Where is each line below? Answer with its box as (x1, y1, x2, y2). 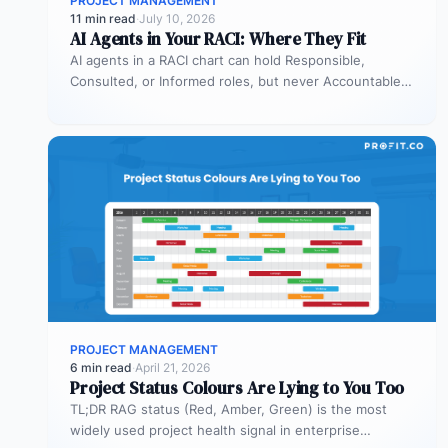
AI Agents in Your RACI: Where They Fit (70, 26, 366, 51)
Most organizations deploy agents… (70, 93, 294, 110)
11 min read (70, 10, 136, 26)
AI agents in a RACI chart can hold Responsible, (70, 51, 365, 68)
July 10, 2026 (139, 10, 215, 26)
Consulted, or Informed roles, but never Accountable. (70, 72, 405, 89)
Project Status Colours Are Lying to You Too (70, 375, 405, 400)
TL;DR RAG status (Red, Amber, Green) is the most (70, 400, 387, 417)
